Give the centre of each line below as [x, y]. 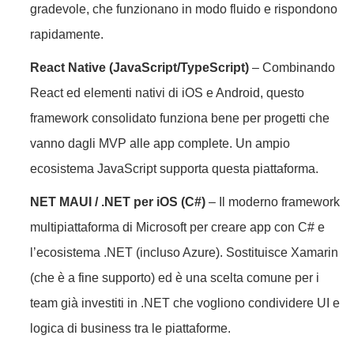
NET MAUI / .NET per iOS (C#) [118, 202]
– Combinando [292, 68]
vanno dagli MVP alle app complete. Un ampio [160, 144]
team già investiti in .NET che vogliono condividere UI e [185, 303]
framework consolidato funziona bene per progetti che [180, 119]
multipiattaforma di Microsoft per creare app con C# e [177, 228]
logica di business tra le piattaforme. [130, 329]
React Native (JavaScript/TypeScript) [139, 68]
